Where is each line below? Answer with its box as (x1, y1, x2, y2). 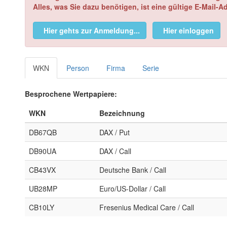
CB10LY (29, 202, 54, 212)
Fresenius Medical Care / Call (99, 202, 194, 212)
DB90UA (29, 146, 56, 156)
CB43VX (29, 165, 56, 175)
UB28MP (29, 183, 57, 194)
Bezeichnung (99, 108, 145, 118)
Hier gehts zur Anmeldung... (44, 25, 140, 35)
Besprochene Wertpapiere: (25, 89, 117, 99)
